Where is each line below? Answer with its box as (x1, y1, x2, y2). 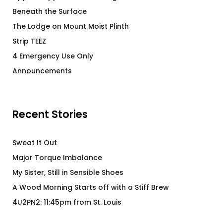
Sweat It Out (12, 138, 57, 148)
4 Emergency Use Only (12, 51, 93, 61)
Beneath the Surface (12, 6, 87, 16)
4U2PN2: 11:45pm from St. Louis (12, 197, 121, 207)
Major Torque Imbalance (12, 153, 102, 163)
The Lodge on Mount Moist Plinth (12, 21, 129, 31)
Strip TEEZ (12, 36, 46, 46)
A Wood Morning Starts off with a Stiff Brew (12, 182, 169, 192)
